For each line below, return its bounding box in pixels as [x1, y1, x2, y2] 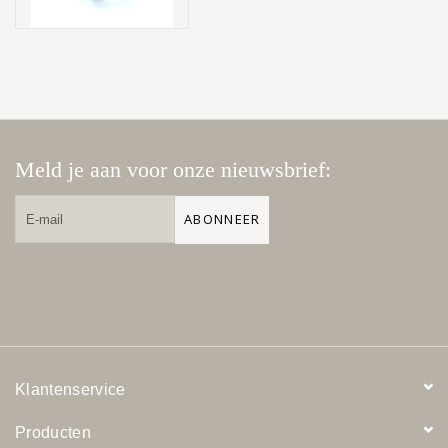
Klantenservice [15, 381, 126, 399]
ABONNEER [184, 210, 261, 229]
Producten [15, 424, 92, 442]
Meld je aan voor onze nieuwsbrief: [15, 157, 331, 183]
